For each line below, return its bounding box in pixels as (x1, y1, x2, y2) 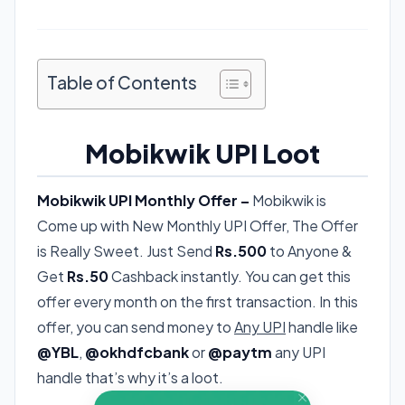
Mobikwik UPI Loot (85, 137, 320, 169)
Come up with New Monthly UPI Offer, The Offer (37, 215, 358, 235)
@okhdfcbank (85, 342, 189, 362)
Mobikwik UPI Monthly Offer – (37, 190, 250, 210)
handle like (286, 316, 358, 336)
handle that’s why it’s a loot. (37, 367, 223, 387)
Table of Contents (47, 71, 197, 93)
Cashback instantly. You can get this (108, 266, 351, 286)
